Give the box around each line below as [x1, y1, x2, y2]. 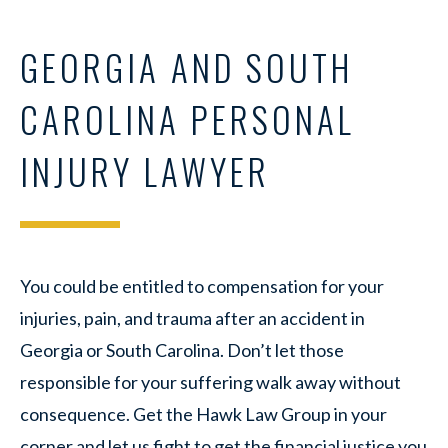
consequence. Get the [20, 403, 196, 425]
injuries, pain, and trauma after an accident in [20, 307, 365, 329]
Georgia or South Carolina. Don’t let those [20, 339, 344, 361]
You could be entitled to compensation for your [20, 275, 384, 297]
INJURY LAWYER [20, 145, 270, 197]
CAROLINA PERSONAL [20, 93, 355, 145]
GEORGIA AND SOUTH [20, 41, 353, 93]
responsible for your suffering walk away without [20, 371, 401, 393]
